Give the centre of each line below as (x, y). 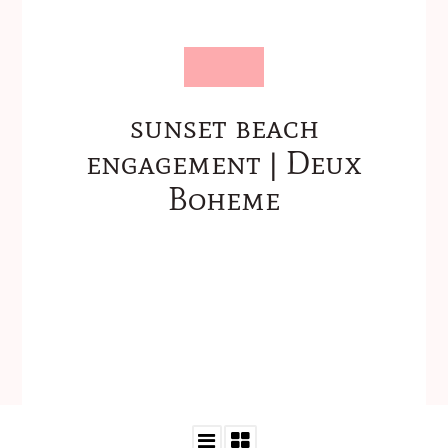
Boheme (224, 198)
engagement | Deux (224, 162)
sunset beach (224, 126)
